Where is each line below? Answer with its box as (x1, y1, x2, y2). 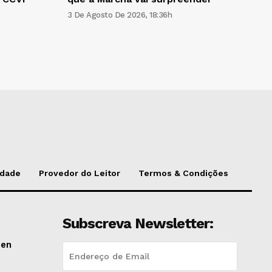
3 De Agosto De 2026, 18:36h (67, 10, 172, 20)
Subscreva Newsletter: (62, 215, 213, 233)
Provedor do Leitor (39, 168, 120, 178)
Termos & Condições (138, 168, 228, 178)
